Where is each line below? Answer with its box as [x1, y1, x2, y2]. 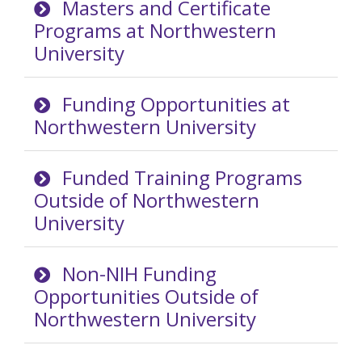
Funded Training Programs [62, 164, 303, 192]
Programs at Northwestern [34, 16, 276, 44]
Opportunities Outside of [34, 283, 259, 310]
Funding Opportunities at [62, 90, 291, 117]
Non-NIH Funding [62, 260, 217, 288]
